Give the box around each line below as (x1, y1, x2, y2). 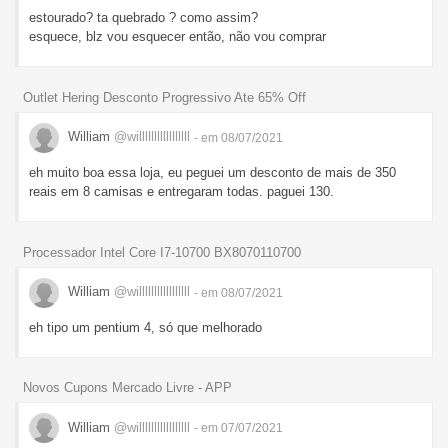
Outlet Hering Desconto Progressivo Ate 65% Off (23, 89, 306, 105)
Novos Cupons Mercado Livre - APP (23, 380, 232, 396)
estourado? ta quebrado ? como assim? (29, 9, 258, 25)
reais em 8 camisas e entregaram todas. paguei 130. (29, 183, 334, 199)
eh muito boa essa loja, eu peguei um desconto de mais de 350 (29, 164, 396, 180)
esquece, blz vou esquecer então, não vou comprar (29, 28, 326, 44)
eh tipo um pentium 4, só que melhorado (29, 319, 262, 335)
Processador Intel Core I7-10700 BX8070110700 (23, 244, 301, 260)
